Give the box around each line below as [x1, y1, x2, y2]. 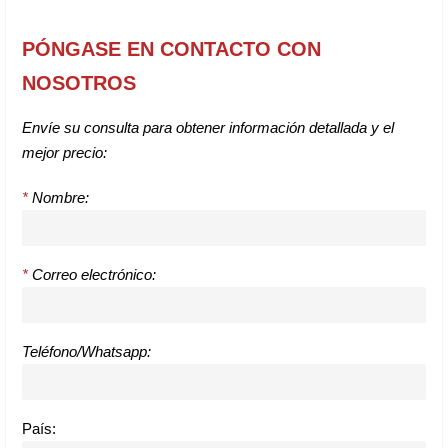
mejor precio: [22, 144, 107, 162]
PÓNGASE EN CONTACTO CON [22, 38, 321, 61]
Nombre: [28, 189, 89, 207]
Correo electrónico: [28, 266, 156, 284]
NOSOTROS [22, 72, 136, 95]
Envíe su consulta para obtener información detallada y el [22, 119, 394, 137]
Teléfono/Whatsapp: [22, 343, 151, 361]
